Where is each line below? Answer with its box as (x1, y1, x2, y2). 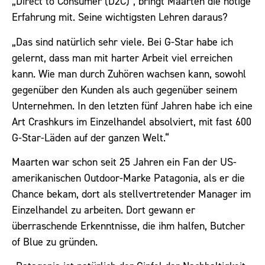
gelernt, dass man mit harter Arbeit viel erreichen (12, 50, 232, 65)
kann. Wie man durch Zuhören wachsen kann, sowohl (12, 66, 246, 81)
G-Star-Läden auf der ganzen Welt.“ (12, 130, 169, 145)
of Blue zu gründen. (12, 234, 98, 249)
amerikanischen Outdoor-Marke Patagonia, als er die (12, 170, 245, 185)
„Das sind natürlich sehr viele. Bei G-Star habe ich (12, 34, 233, 49)
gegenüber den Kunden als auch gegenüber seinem (12, 82, 237, 97)
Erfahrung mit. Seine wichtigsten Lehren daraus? (12, 10, 228, 25)
